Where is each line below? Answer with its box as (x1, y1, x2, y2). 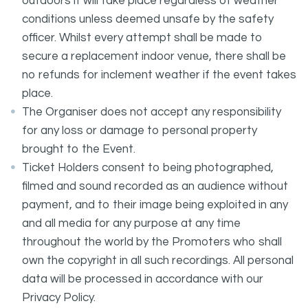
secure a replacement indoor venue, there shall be (22, 50, 286, 63)
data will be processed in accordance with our (22, 273, 263, 285)
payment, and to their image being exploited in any (22, 199, 288, 211)
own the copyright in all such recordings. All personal (22, 254, 294, 267)
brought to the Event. (22, 143, 135, 155)
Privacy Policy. (22, 291, 96, 304)
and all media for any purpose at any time (22, 217, 241, 230)
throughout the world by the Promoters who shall (22, 236, 282, 248)
